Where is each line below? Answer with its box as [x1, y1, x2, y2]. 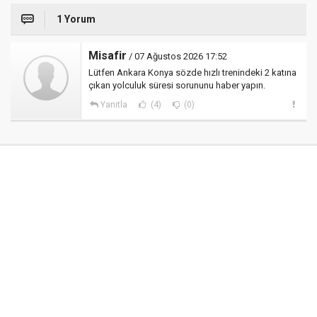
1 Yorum [57, 13, 96, 25]
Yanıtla [100, 99, 127, 110]
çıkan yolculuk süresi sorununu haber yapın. [88, 79, 265, 91]
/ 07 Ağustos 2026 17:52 [127, 50, 227, 62]
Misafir [88, 48, 127, 62]
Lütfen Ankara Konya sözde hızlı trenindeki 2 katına [88, 67, 296, 78]
